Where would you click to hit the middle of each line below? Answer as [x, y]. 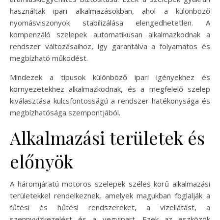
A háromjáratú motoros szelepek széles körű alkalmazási [110, 184]
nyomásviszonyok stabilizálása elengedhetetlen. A [110, 23]
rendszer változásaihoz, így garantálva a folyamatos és [110, 46]
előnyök [41, 161]
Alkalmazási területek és [107, 138]
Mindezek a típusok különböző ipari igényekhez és [110, 77]
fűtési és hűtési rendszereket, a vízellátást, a [110, 207]
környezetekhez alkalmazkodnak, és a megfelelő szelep [110, 89]
